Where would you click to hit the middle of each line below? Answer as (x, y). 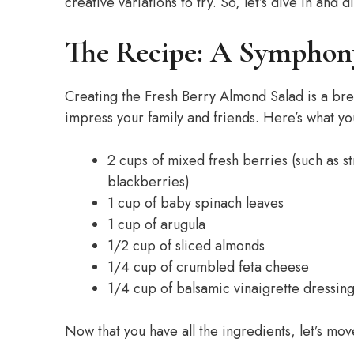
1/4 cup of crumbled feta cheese (208, 267)
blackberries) (149, 182)
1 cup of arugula (156, 224)
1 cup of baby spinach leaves (196, 203)
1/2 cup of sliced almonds (186, 246)
